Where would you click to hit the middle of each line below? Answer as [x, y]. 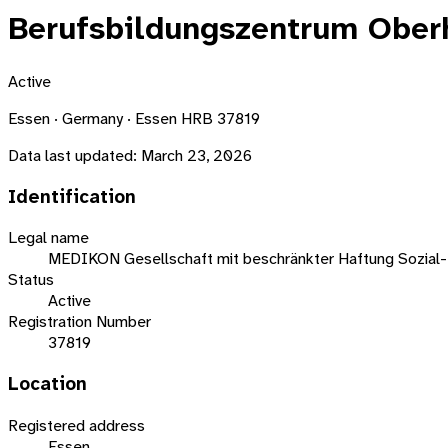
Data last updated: [72, 155]
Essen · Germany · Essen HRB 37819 [134, 118]
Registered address [76, 425]
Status [31, 280]
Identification [72, 196]
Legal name [48, 238]
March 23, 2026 [196, 155]
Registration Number [79, 322]
